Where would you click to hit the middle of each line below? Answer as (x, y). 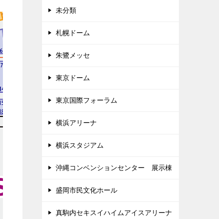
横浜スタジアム (83, 145)
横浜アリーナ (76, 123)
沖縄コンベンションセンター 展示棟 (114, 168)
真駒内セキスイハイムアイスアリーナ (114, 213)
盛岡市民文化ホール (87, 190)
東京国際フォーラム (87, 100)
